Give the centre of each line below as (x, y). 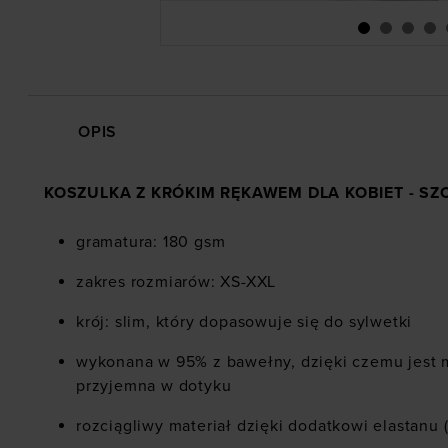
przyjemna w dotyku (154, 385)
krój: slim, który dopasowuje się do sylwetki (244, 321)
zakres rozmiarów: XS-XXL (176, 281)
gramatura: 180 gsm (151, 241)
